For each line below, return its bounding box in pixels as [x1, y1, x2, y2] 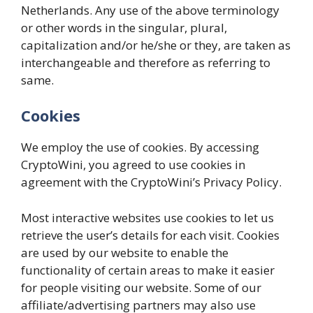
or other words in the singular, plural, [21, 19, 227, 36]
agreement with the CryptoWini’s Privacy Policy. [21, 174, 282, 190]
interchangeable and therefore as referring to [21, 54, 270, 71]
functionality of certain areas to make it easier [21, 261, 275, 278]
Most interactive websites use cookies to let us [21, 209, 274, 226]
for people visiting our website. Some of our [21, 279, 261, 296]
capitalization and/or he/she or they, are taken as [21, 36, 291, 53]
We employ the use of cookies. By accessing [21, 139, 259, 155]
